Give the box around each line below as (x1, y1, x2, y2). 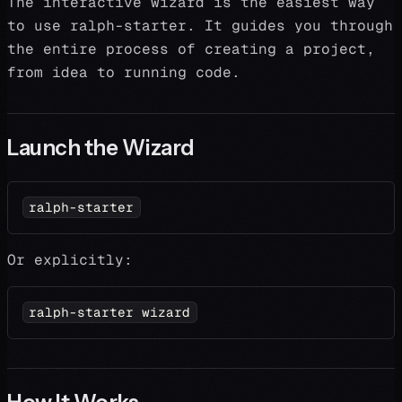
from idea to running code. (7, 63, 240, 82)
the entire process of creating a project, (7, 39, 375, 58)
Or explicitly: (7, 250, 133, 269)
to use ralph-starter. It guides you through (7, 16, 393, 35)
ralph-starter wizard (29, 304, 191, 320)
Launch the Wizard (7, 135, 195, 161)
